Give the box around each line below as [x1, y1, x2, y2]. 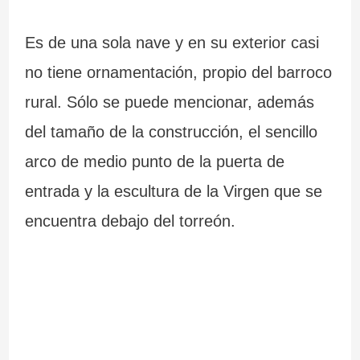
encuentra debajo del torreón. [24, 212, 235, 231]
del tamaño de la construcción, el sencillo [24, 123, 317, 141]
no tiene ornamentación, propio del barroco [24, 63, 332, 82]
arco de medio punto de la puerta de [24, 153, 284, 171]
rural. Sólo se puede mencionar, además [24, 93, 314, 112]
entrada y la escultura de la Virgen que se [24, 182, 322, 201]
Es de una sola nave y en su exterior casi [24, 34, 319, 52]
